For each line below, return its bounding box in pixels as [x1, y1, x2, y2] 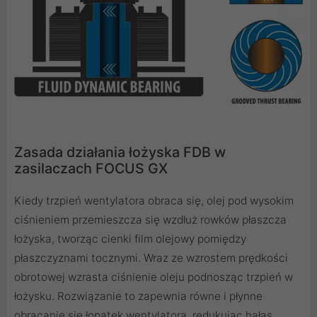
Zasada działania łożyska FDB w [14, 144, 226, 161]
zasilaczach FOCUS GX [14, 160, 168, 178]
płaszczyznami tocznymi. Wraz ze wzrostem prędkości [14, 251, 288, 265]
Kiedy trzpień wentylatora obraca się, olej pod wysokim [14, 194, 294, 208]
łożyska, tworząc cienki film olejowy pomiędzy [14, 232, 246, 246]
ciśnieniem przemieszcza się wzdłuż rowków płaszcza [14, 213, 287, 227]
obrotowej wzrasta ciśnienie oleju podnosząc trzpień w [14, 270, 293, 284]
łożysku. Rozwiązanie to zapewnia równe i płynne [14, 289, 263, 304]
